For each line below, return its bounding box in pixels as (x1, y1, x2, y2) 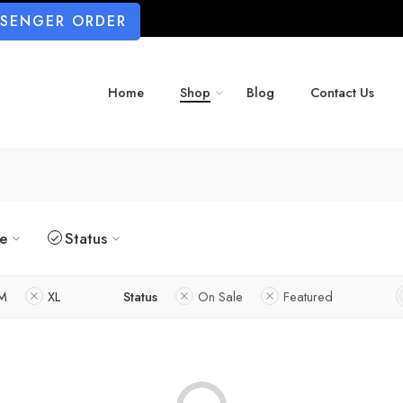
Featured (283, 286, 333, 306)
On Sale (198, 286, 243, 306)
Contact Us (310, 83, 374, 103)
